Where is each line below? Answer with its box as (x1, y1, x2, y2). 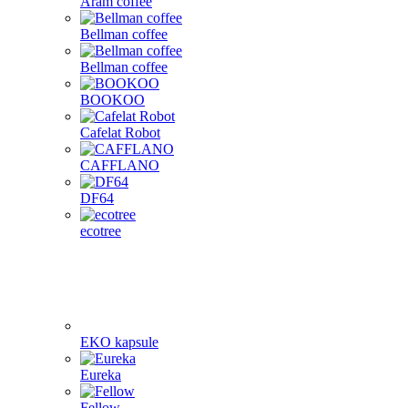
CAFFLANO (80, 158, 159, 173)
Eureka (80, 367, 121, 382)
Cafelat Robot (80, 125, 160, 140)
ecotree (80, 223, 121, 239)
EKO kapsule (80, 334, 158, 350)
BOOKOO (80, 92, 145, 107)
